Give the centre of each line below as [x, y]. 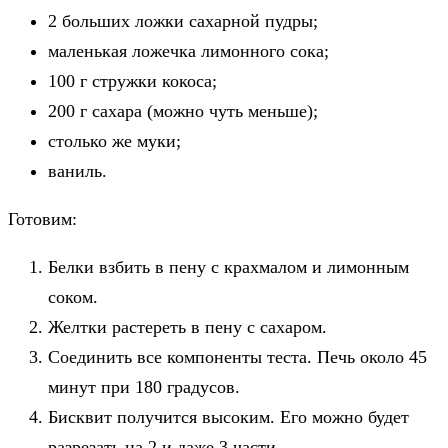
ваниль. [77, 170]
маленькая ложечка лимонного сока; [188, 50]
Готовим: [42, 218]
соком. [73, 296]
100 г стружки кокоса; [132, 80]
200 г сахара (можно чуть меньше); [183, 110]
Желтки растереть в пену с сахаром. [187, 326]
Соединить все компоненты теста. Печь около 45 [237, 356]
